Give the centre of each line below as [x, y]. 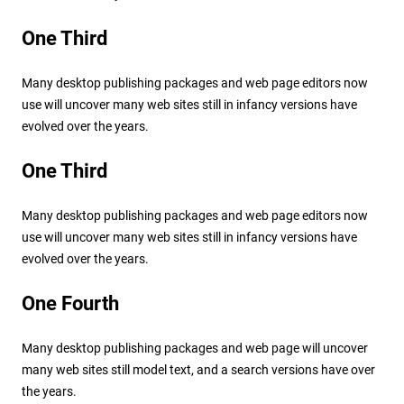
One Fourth [70, 303]
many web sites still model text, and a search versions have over [198, 369]
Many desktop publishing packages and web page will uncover [194, 348]
